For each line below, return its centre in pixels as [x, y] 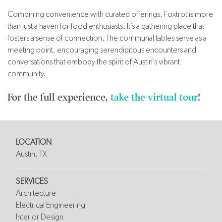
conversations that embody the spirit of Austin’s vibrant [94, 62]
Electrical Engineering [51, 205]
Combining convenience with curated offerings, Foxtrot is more [110, 14]
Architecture [36, 193]
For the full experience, [59, 98]
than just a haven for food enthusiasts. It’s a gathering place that [106, 26]
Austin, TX [31, 154]
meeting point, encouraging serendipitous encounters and [102, 50]
